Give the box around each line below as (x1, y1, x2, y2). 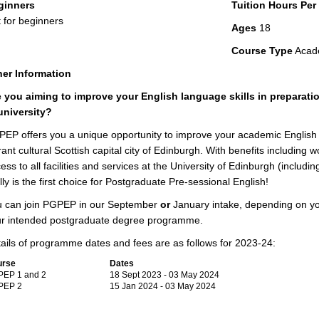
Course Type (231, 45, 293, 56)
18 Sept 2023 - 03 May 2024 (109, 270, 219, 280)
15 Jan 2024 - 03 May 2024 (109, 281, 216, 291)
